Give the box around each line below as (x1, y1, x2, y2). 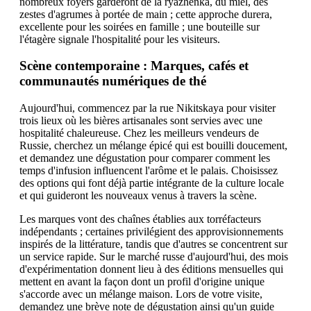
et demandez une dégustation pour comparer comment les (19, 152, 270, 164)
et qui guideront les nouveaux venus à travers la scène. (19, 190, 257, 201)
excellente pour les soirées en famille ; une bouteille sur (19, 20, 260, 33)
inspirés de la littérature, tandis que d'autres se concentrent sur (19, 238, 287, 250)
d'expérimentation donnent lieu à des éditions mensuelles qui (19, 263, 283, 275)
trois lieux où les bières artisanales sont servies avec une (19, 115, 262, 126)
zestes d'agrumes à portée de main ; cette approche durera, (19, 8, 272, 20)
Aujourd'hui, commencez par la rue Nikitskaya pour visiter (19, 102, 276, 114)
